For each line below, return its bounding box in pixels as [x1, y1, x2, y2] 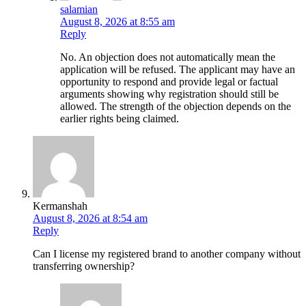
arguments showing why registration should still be [60, 87, 279, 100]
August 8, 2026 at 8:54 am [33, 212, 148, 224]
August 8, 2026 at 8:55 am [60, 15, 175, 27]
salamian [60, 3, 98, 15]
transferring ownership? [33, 260, 135, 272]
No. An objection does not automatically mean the [60, 51, 275, 63]
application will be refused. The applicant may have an [60, 63, 295, 75]
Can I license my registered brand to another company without [33, 247, 301, 260]
